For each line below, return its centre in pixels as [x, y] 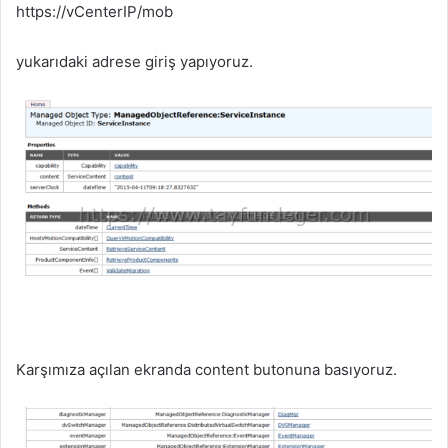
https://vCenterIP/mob [94, 12]
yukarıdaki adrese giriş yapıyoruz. [134, 62]
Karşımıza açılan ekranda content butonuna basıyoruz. [206, 369]
